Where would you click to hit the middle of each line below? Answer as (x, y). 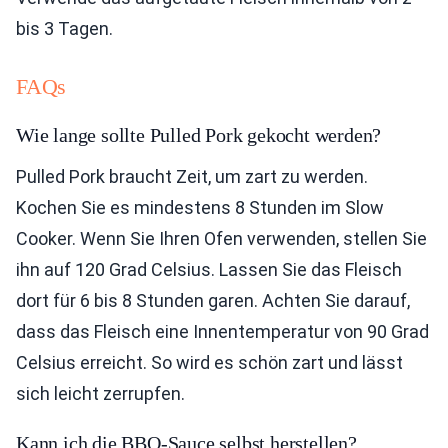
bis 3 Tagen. (64, 28)
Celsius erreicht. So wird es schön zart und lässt (209, 362)
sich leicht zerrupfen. (100, 393)
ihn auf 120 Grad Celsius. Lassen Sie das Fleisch (209, 269)
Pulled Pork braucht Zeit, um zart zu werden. (192, 176)
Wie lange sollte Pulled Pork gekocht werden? (199, 135)
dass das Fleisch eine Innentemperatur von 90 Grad (222, 331)
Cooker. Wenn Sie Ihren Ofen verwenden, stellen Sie (221, 238)
